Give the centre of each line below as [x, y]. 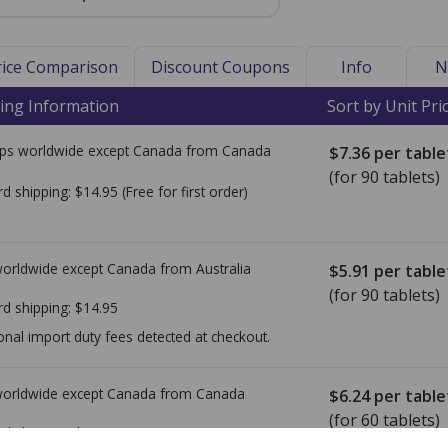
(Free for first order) [185, 191]
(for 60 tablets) [384, 420]
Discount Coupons [220, 67]
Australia [223, 268]
